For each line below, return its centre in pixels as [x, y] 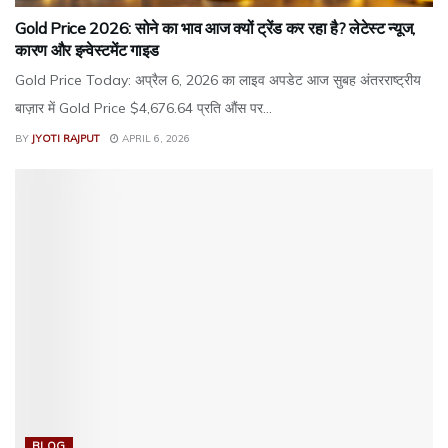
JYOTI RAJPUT [66, 138]
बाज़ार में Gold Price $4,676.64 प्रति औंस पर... [143, 107]
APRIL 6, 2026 [154, 138]
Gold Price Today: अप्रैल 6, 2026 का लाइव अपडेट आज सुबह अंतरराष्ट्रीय [218, 79]
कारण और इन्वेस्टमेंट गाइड [87, 49]
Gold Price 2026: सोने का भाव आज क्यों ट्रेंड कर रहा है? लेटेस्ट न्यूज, [215, 27]
